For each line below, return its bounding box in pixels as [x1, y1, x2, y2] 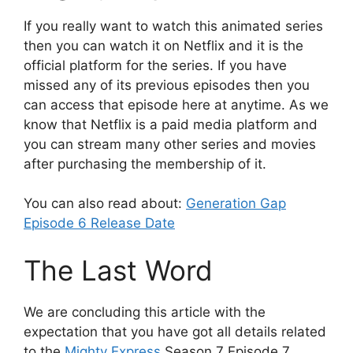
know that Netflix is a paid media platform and [24, 116, 318, 132]
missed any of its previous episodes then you [24, 76, 310, 93]
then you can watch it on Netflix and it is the [24, 37, 303, 54]
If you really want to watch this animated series [24, 17, 323, 34]
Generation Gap [186, 195, 286, 212]
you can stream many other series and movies [24, 136, 316, 152]
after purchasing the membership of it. [24, 155, 266, 172]
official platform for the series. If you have [24, 57, 287, 73]
